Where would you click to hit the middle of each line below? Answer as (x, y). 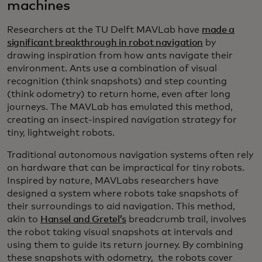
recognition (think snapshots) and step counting (117, 82)
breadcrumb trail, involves (186, 220)
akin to (24, 220)
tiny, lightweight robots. (61, 133)
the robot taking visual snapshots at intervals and (120, 232)
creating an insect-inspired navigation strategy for (122, 120)
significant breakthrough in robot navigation (105, 43)
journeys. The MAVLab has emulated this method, (120, 107)
